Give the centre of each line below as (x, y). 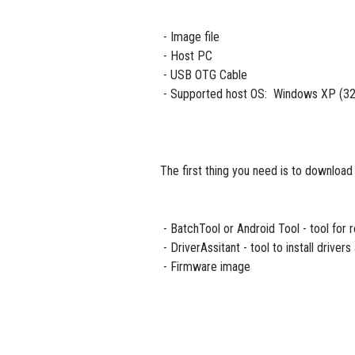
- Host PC (186, 56)
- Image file (190, 37)
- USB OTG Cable (204, 75)
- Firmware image (205, 267)
